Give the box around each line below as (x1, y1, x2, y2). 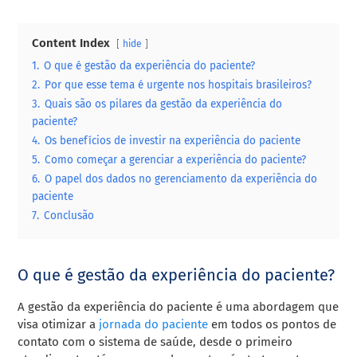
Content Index (32, 35, 111, 50)
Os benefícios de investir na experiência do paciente (45, 133, 301, 147)
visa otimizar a (18, 316, 100, 331)
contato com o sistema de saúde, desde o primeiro (18, 334, 293, 349)
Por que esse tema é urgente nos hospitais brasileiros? (45, 77, 312, 92)
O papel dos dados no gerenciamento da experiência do (45, 171, 318, 186)
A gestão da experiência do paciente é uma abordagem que (18, 299, 339, 314)
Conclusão (44, 208, 95, 222)
